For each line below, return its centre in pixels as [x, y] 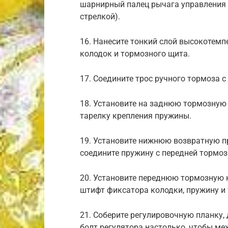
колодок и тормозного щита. [135, 53]
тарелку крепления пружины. [136, 116]
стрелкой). [100, 16]
